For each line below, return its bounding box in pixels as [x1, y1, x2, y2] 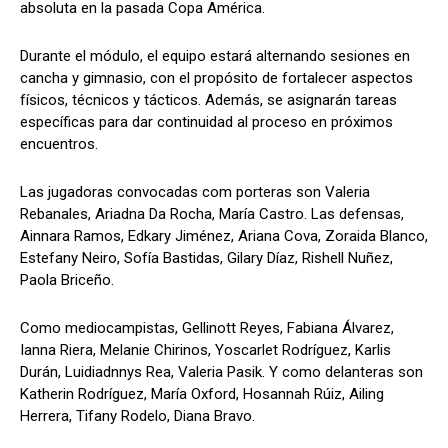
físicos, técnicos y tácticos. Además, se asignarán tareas [20, 91, 397, 110]
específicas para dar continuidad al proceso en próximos [20, 113, 393, 132]
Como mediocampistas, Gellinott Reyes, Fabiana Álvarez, [20, 319, 394, 338]
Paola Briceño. [20, 271, 114, 290]
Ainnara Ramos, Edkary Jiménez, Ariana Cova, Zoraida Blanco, [20, 227, 428, 246]
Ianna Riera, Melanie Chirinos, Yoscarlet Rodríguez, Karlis [20, 341, 391, 360]
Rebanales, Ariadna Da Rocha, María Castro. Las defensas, [20, 205, 404, 224]
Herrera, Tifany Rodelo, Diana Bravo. [20, 407, 255, 426]
